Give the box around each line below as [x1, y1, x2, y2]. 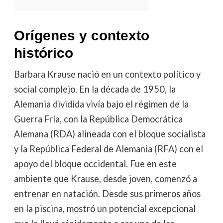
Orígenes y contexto [13, 28, 149, 43]
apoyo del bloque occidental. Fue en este [13, 158, 177, 169]
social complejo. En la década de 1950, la [13, 84, 176, 95]
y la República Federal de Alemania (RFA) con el [13, 143, 203, 154]
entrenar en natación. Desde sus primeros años [13, 188, 201, 199]
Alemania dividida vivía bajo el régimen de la [13, 99, 189, 110]
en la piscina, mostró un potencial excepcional [13, 203, 196, 214]
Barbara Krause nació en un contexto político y [13, 69, 201, 80]
